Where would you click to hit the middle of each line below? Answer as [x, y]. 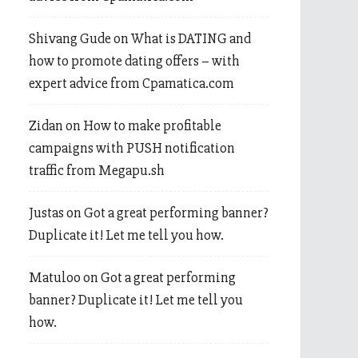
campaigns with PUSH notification [132, 148]
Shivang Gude [70, 38]
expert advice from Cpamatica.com [131, 83]
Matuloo [55, 277]
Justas [46, 213]
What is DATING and [191, 38]
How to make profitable [152, 125]
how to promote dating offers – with [134, 61]
